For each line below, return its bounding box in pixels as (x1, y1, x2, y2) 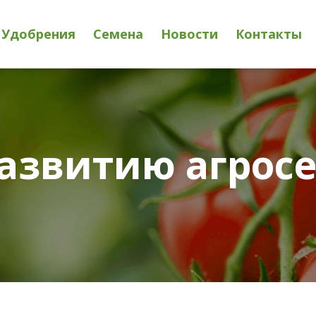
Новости (160, 25, 218, 43)
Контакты (235, 25, 302, 43)
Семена (92, 25, 143, 43)
